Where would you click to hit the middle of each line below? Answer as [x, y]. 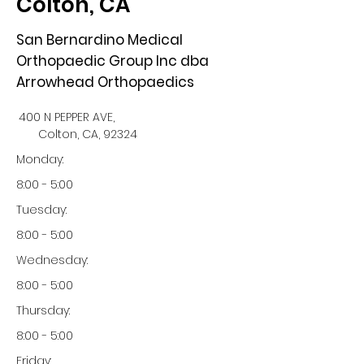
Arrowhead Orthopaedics [105, 82]
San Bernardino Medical [100, 40]
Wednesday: [52, 260]
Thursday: [43, 310]
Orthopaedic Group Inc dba [113, 61]
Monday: [40, 159]
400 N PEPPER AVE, [67, 117]
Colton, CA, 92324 [88, 134]
